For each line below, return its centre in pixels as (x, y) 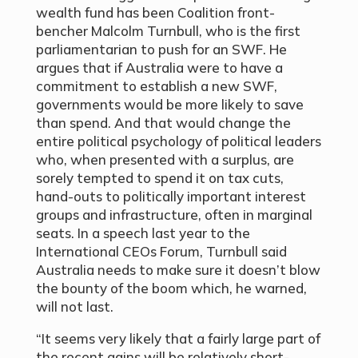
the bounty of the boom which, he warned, (171, 288)
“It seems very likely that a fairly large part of (178, 339)
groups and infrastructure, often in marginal (174, 215)
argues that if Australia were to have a (159, 68)
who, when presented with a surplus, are (165, 160)
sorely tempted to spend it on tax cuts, (159, 178)
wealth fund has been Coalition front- (155, 13)
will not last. (74, 307)
